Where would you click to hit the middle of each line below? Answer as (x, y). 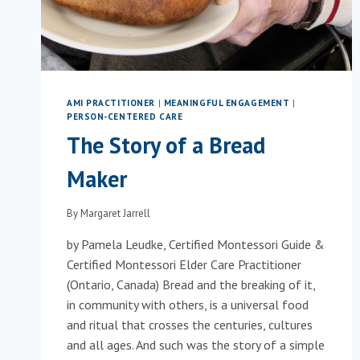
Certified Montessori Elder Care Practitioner (184, 265)
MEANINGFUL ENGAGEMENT (227, 103)
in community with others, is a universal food (188, 305)
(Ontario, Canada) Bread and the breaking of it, (191, 285)
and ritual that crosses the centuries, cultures (190, 325)
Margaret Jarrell (116, 214)
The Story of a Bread (166, 145)
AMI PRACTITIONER (111, 103)
